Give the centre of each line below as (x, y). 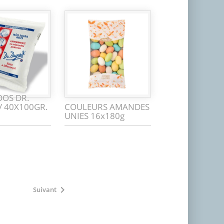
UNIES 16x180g (94, 115)
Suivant (45, 189)
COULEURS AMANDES (107, 106)
